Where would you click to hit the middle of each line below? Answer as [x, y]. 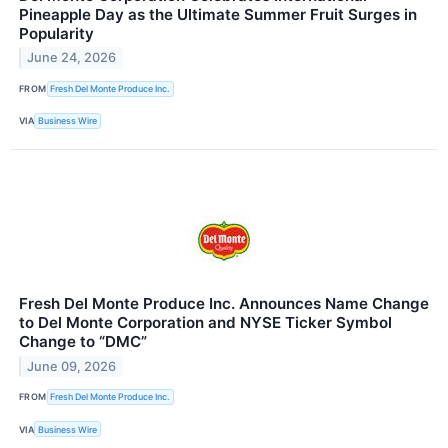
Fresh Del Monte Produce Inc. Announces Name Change [224, 303]
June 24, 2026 [72, 58]
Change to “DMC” [83, 341]
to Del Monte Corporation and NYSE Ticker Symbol [205, 322]
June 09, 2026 [72, 366]
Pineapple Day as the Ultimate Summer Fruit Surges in [218, 14]
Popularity [56, 33]
